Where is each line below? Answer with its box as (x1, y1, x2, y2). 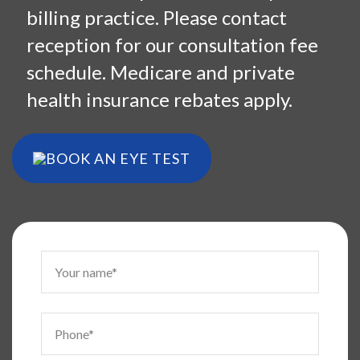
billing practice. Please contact (27, 5, 288, 29)
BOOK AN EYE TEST (46, 149, 190, 167)
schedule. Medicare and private (27, 59, 296, 84)
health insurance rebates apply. (27, 87, 293, 111)
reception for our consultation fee (27, 32, 319, 56)
